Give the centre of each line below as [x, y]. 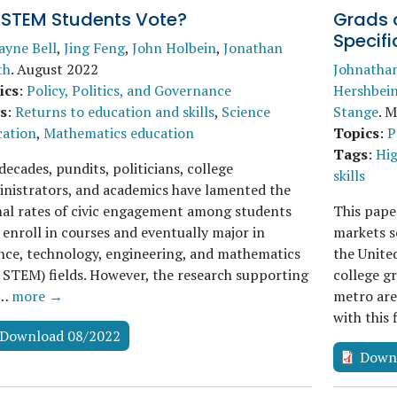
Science [246, 112]
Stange [355, 112]
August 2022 [58, 69]
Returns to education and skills [115, 112]
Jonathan [253, 48]
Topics [356, 133]
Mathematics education [119, 133]
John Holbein [174, 48]
